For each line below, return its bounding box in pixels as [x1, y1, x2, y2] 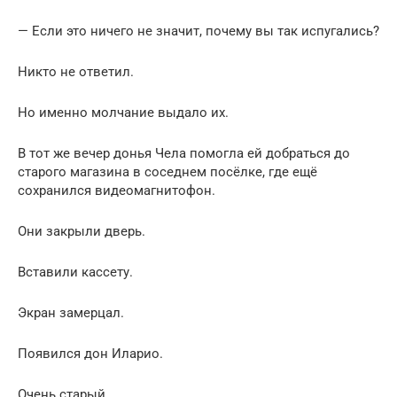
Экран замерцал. [18, 304, 124, 321]
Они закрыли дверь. [18, 222, 145, 239]
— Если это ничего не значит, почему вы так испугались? [18, 22, 379, 39]
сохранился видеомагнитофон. [18, 182, 215, 198]
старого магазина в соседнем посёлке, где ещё [18, 163, 317, 180]
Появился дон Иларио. [18, 345, 163, 362]
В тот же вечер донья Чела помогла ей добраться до [18, 144, 350, 161]
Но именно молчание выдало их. [18, 104, 229, 121]
